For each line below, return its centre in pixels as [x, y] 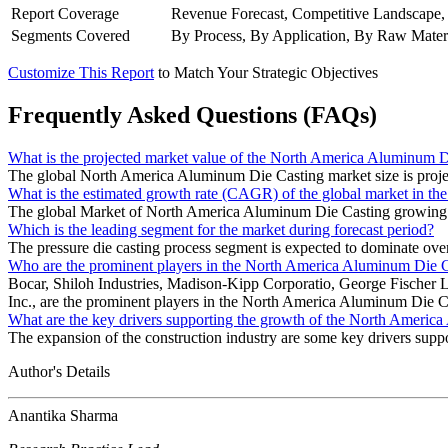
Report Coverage [65, 14]
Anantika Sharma [63, 416]
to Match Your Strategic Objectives [268, 73]
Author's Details [59, 372]
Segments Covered [70, 36]
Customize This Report [81, 73]
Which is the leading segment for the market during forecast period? [221, 230]
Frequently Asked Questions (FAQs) [192, 115]
